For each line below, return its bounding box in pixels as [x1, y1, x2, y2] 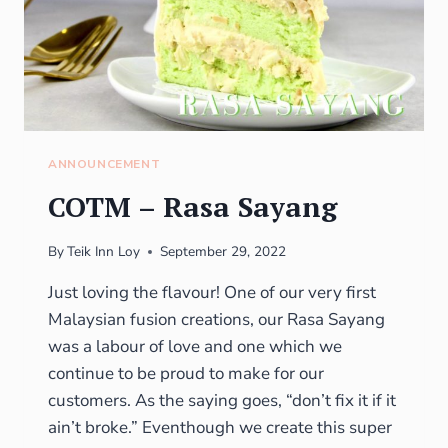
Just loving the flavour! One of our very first [48, 281, 376, 305]
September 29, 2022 [160, 242, 287, 262]
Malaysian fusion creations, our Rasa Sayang [48, 308, 385, 332]
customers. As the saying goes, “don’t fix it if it [48, 389, 396, 413]
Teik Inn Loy [67, 242, 141, 262]
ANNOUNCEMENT [48, 155, 161, 172]
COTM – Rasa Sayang [48, 187, 337, 225]
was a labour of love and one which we [48, 335, 342, 359]
